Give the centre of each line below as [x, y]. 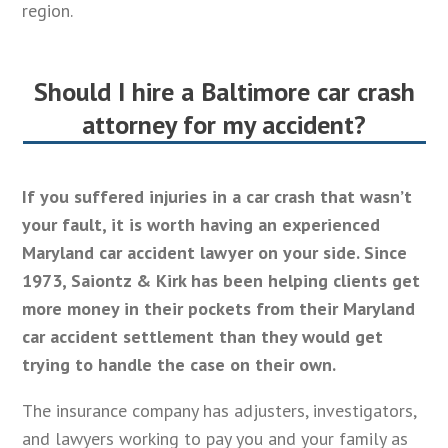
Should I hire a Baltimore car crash [224, 91]
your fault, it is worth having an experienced [201, 224]
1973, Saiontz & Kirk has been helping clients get [221, 280]
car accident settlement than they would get [203, 336]
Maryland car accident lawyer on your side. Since [215, 252]
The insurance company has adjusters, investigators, [219, 410]
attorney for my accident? [224, 124]
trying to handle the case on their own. [179, 364]
